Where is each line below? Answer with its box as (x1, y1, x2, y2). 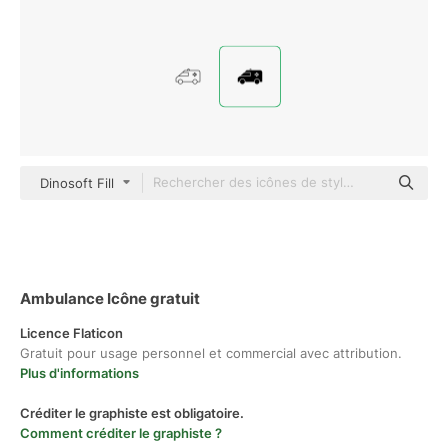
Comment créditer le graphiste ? (20, 425, 222, 441)
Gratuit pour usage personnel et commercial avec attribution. (20, 345, 402, 361)
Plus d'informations (20, 365, 139, 381)
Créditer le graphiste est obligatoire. (20, 405, 244, 421)
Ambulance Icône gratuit (20, 289, 200, 308)
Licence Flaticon (20, 325, 123, 341)
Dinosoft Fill (40, 175, 114, 191)
